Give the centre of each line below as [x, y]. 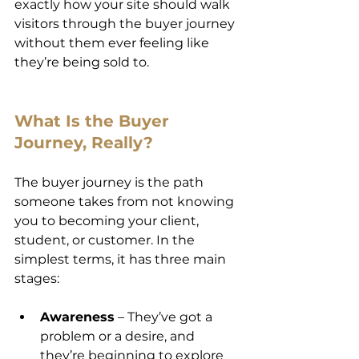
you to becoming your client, [108, 221]
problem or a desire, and [119, 336]
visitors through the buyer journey [126, 24]
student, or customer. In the [106, 240]
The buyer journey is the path [111, 182]
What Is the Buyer [94, 121]
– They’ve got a [165, 317]
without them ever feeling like [113, 43]
